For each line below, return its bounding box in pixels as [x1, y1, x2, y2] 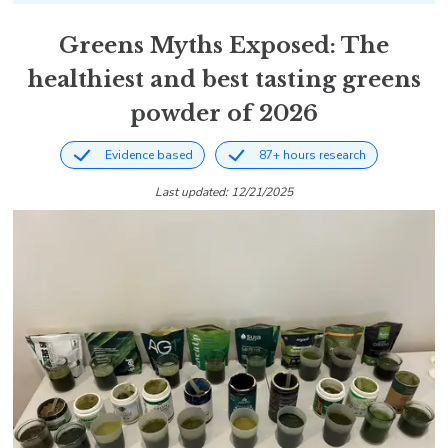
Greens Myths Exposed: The [59, 32, 389, 59]
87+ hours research [258, 147, 366, 163]
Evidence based [104, 147, 193, 163]
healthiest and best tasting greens [27, 66, 421, 93]
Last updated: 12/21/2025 [155, 184, 293, 200]
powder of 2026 [130, 100, 318, 127]
